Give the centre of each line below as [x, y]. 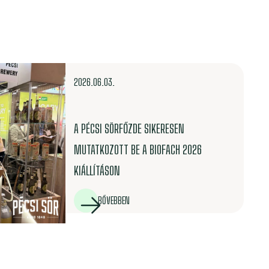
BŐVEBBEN [113, 201]
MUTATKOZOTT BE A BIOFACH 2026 [138, 149]
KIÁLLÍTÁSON [97, 170]
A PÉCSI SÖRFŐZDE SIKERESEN [129, 128]
